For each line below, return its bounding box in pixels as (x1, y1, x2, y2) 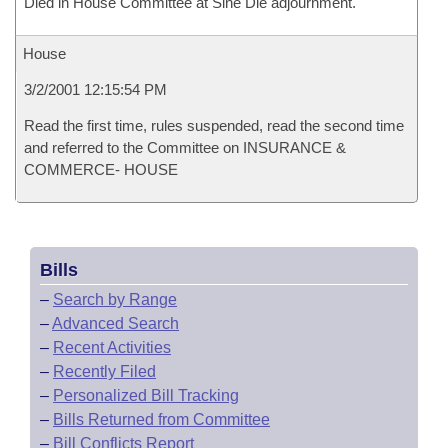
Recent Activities (53, 339, 171, 356)
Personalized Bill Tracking (53, 387, 239, 404)
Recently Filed (53, 363, 156, 380)
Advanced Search (52, 315, 179, 332)
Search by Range (53, 291, 177, 308)
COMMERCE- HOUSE (24, 161, 178, 178)
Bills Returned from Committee (53, 411, 270, 428)
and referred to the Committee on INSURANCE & (24, 139, 346, 156)
